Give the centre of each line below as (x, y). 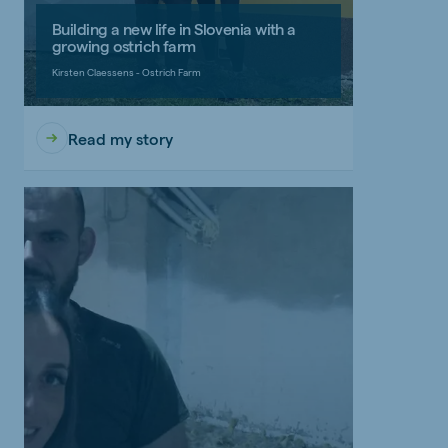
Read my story (120, 138)
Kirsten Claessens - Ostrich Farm (126, 72)
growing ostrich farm (124, 46)
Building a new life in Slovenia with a (174, 29)
